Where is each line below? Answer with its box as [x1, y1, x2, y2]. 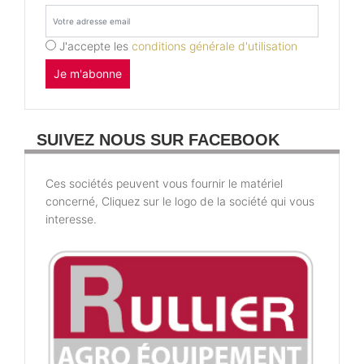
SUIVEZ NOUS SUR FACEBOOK [37, 130, 279, 149]
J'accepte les [59, 38, 132, 53]
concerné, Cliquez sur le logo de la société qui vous [45, 193, 314, 208]
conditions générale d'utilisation [132, 38, 297, 53]
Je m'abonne [54, 66, 122, 80]
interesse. [45, 211, 97, 226]
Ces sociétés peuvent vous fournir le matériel [45, 175, 283, 190]
